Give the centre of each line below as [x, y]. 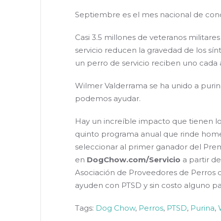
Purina [203, 208]
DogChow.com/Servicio [135, 160]
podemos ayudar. [108, 99]
